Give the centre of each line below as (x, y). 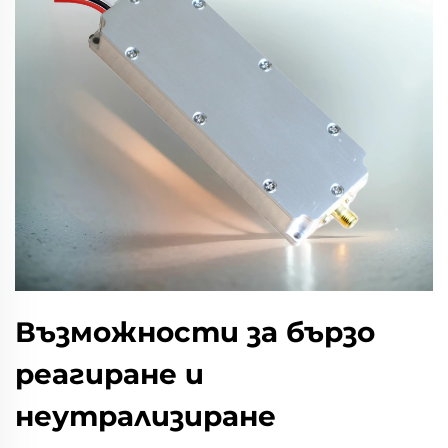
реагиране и (109, 374)
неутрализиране (145, 416)
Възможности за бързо (195, 332)
